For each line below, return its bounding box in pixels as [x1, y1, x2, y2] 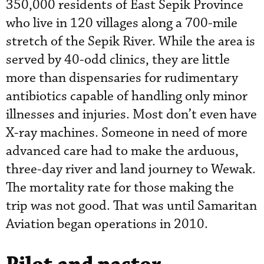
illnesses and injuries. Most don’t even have [6, 105, 257, 123]
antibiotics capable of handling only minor [6, 87, 247, 105]
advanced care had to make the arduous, [6, 142, 239, 160]
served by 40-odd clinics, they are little [6, 51, 230, 68]
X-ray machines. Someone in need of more [6, 124, 247, 141]
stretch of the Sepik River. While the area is [6, 32, 255, 50]
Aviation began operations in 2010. [6, 215, 208, 233]
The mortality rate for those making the [6, 179, 234, 196]
